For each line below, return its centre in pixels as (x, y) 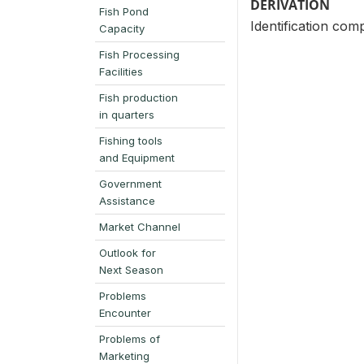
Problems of (130, 338)
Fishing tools (131, 140)
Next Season (131, 269)
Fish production (139, 97)
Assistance (127, 200)
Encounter (125, 312)
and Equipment (137, 157)
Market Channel (140, 226)
